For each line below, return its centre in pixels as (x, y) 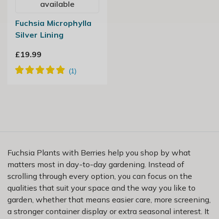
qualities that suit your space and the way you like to (101, 187)
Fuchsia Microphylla (53, 23)
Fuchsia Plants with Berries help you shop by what (99, 152)
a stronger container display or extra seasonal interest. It (108, 211)
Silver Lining (39, 34)
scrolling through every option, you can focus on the (100, 176)
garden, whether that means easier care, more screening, (109, 199)
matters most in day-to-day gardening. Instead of (96, 164)
